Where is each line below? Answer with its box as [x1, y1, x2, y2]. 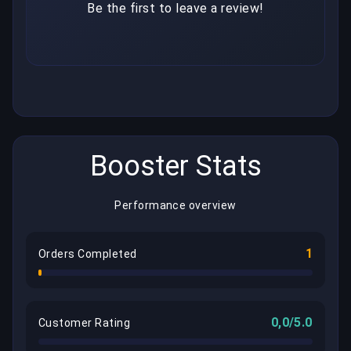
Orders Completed [38, 248, 137, 261]
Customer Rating [38, 317, 131, 330]
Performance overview [114, 199, 237, 212]
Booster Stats [89, 150, 262, 183]
